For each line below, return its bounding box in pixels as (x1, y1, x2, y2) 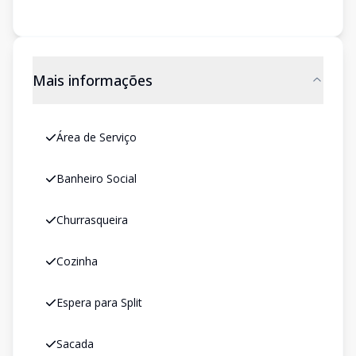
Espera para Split (56, 295, 142, 310)
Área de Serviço (56, 130, 137, 145)
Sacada (56, 336, 94, 351)
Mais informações (33, 71, 153, 90)
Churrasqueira (56, 212, 128, 227)
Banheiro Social (56, 171, 137, 186)
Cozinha (56, 253, 98, 269)
